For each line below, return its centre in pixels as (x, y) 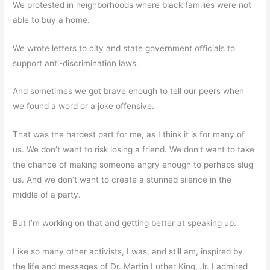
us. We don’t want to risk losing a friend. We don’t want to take (134, 150)
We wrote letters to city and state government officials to (124, 48)
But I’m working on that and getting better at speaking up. (125, 223)
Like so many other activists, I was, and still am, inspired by (128, 252)
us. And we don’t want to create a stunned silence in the (122, 180)
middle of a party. (47, 195)
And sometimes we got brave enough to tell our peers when (129, 91)
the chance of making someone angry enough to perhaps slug (133, 165)
